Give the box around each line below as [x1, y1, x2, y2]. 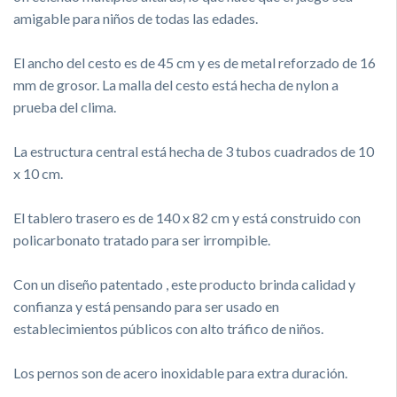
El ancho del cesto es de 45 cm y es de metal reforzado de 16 [13, 53, 376, 71]
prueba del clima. [13, 97, 116, 115]
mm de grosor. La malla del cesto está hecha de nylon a [13, 75, 339, 93]
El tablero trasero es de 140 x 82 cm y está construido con [13, 208, 361, 226]
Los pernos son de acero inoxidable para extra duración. [13, 363, 347, 381]
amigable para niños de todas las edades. [13, 9, 258, 27]
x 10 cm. [13, 164, 63, 182]
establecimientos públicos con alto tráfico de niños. [13, 319, 323, 337]
